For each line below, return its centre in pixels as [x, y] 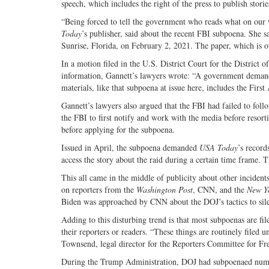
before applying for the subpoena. [118, 130]
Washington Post [165, 190]
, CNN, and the [220, 190]
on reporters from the [99, 190]
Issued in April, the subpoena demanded [130, 148]
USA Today [219, 148]
